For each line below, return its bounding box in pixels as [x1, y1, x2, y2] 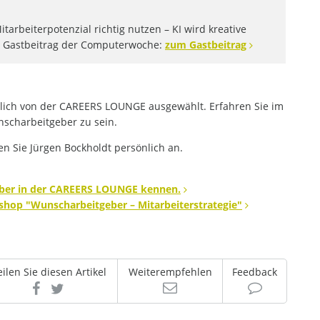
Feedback [232, 264, 277, 279]
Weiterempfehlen [128, 264, 212, 279]
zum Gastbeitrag [165, 37, 246, 51]
